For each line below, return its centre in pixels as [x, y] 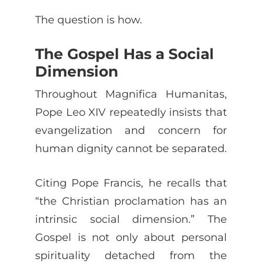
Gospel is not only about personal [131, 237]
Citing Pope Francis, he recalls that [131, 182]
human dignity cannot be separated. [131, 148]
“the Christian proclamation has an [131, 201]
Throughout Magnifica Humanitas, [131, 94]
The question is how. [89, 19]
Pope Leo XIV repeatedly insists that [131, 112]
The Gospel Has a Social [125, 54]
